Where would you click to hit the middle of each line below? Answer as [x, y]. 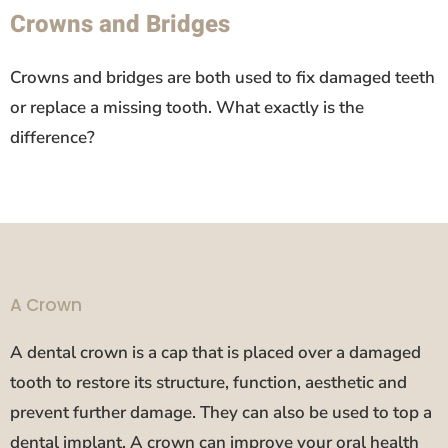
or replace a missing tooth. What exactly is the [187, 107]
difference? [52, 137]
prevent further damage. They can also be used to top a [221, 412]
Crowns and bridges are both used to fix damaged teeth [222, 77]
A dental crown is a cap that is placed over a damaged [215, 352]
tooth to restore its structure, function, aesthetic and [208, 382]
